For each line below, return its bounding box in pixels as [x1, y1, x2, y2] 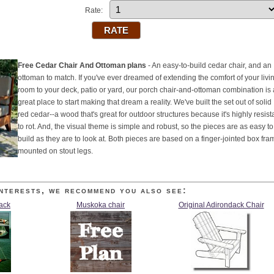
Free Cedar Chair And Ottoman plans [18, 61, 146, 70]
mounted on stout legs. [18, 147, 93, 155]
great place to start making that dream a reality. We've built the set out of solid [18, 98, 272, 106]
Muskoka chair [76, 201, 125, 209]
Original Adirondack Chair [178, 201, 264, 209]
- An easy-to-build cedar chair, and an [146, 61, 272, 70]
